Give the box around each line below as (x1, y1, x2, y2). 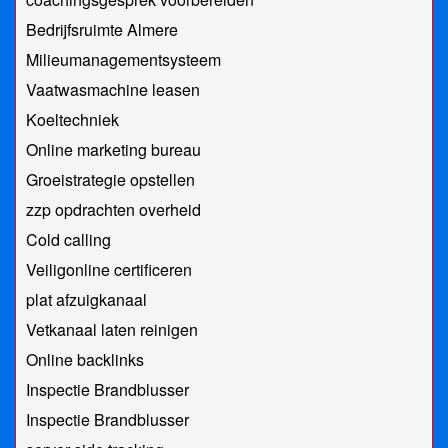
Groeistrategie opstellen (26, 168, 195, 192)
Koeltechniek (26, 108, 119, 132)
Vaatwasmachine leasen (26, 78, 200, 102)
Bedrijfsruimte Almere (26, 18, 178, 42)
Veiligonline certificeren (26, 258, 192, 282)
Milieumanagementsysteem (26, 48, 221, 72)
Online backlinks (26, 348, 144, 372)
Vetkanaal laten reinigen (26, 318, 198, 342)
